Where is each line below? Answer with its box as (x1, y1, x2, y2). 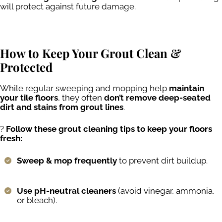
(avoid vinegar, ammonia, (116, 186, 215, 196)
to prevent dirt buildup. (117, 155, 208, 166)
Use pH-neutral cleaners (17, 186, 116, 196)
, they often (58, 92, 104, 103)
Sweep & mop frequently (17, 155, 117, 166)
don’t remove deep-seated (104, 92, 211, 103)
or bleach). (17, 195, 57, 206)
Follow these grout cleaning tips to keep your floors (6, 124, 212, 134)
